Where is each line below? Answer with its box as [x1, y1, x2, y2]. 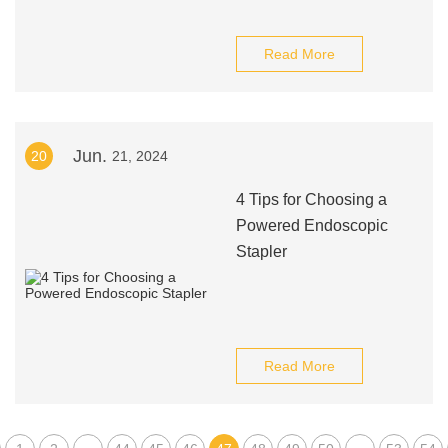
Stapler [235, 243, 287, 260]
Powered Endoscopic [235, 217, 388, 234]
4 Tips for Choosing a [235, 191, 387, 208]
